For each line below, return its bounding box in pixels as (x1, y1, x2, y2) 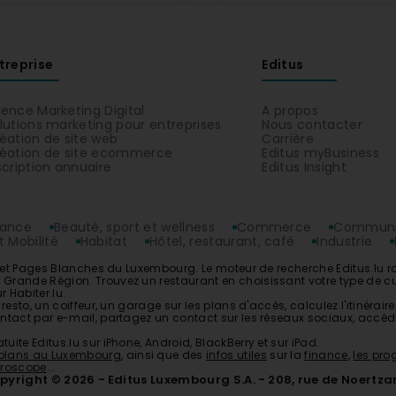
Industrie (316, 232, 373, 250)
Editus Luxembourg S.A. (107, 371, 255, 388)
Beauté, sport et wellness (53, 218, 215, 236)
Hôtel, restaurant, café (149, 232, 295, 250)
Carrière (262, 130, 314, 148)
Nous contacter (262, 116, 362, 133)
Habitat (80, 232, 128, 250)
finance (304, 347, 348, 362)
